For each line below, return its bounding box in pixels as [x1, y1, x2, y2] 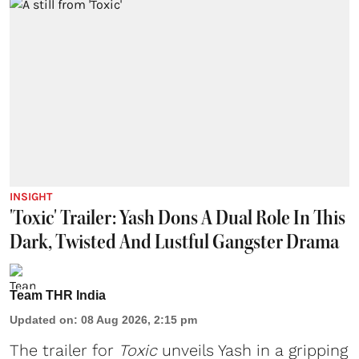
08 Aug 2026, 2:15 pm [81, 313, 197, 326]
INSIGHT [10, 189, 53, 204]
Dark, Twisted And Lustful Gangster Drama [10, 228, 339, 254]
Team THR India [10, 288, 106, 302]
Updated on [10, 313, 74, 326]
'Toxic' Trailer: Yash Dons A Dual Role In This [10, 204, 345, 230]
